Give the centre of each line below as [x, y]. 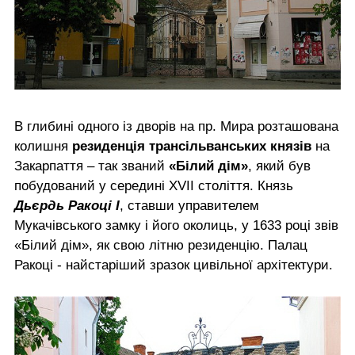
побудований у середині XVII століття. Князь [154, 185]
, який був [279, 166]
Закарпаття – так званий [92, 166]
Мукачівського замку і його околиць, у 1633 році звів [176, 225]
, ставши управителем [189, 205]
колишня [43, 146]
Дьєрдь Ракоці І [67, 205]
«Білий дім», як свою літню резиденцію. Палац [161, 245]
